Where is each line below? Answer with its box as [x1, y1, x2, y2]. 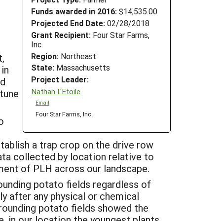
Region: [31, 50, 59, 61]
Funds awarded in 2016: [31, 6, 117, 17]
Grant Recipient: [31, 29, 91, 40]
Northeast [59, 50, 96, 61]
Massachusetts [54, 62, 110, 73]
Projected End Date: [31, 17, 105, 28]
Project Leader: [31, 74, 89, 85]
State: [31, 62, 54, 73]
